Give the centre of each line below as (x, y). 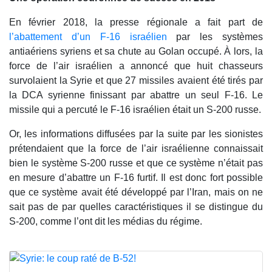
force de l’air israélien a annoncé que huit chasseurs (136, 66)
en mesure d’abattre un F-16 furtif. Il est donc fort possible (136, 177)
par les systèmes (215, 36)
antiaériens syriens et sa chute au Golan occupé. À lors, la (136, 51)
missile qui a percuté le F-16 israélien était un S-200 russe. (135, 109)
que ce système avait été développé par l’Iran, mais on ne (136, 192)
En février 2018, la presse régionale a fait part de (136, 22)
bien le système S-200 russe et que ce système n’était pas (136, 163)
